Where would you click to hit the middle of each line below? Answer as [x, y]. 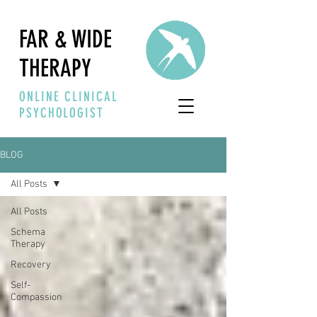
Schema [28, 232]
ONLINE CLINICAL [69, 97]
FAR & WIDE [65, 39]
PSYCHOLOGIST [62, 113]
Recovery [31, 265]
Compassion [36, 298]
